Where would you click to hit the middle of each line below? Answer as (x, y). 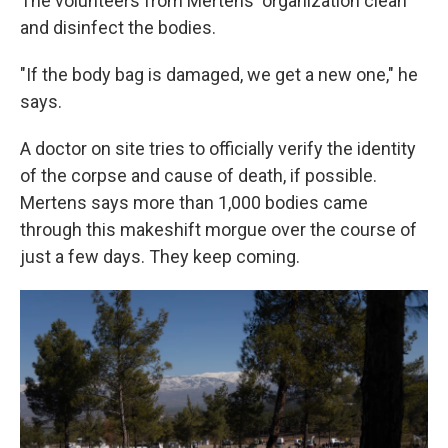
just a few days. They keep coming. (160, 256)
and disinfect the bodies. (118, 27)
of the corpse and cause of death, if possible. (198, 175)
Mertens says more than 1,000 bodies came (194, 202)
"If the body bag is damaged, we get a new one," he (219, 74)
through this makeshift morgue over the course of (218, 229)
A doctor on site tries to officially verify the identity (218, 148)
